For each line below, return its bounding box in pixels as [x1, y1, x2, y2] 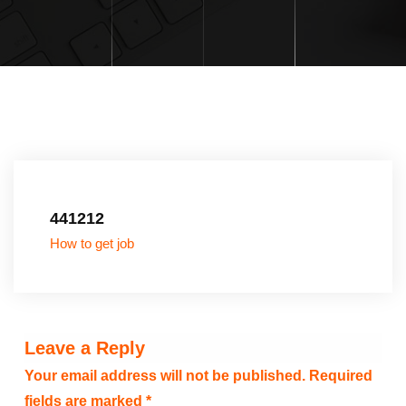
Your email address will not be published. [24, 368, 305, 384]
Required [309, 368, 372, 384]
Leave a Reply [24, 338, 145, 359]
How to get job [50, 237, 134, 252]
